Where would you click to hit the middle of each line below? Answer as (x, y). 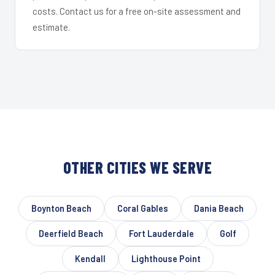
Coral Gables (143, 208)
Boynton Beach (61, 208)
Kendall (90, 258)
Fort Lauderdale (161, 233)
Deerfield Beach (71, 233)
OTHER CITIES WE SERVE (137, 167)
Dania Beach (219, 208)
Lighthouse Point (166, 258)
